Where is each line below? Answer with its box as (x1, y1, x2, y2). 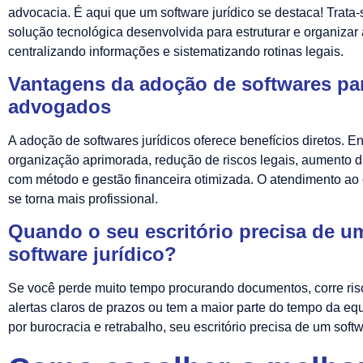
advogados (8, 96, 111, 118)
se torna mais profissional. (8, 192, 158, 207)
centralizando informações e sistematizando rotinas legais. (8, 44, 344, 58)
